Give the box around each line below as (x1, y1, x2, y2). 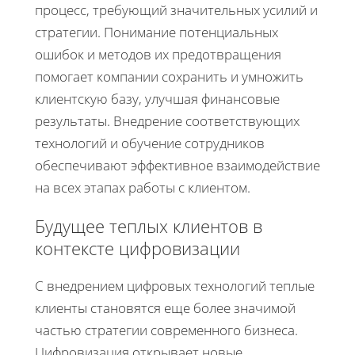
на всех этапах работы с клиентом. (35, 177, 250, 197)
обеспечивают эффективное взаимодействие (35, 155, 320, 174)
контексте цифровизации (35, 235, 240, 260)
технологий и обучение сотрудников (35, 133, 265, 152)
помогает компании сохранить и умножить (35, 67, 303, 86)
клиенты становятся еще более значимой (35, 298, 296, 317)
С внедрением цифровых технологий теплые (35, 276, 315, 295)
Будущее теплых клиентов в (35, 213, 262, 238)
